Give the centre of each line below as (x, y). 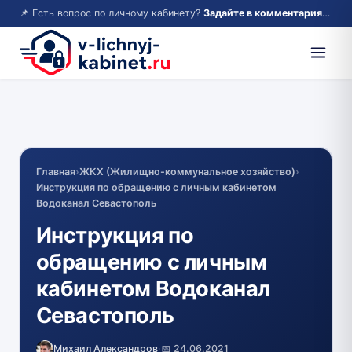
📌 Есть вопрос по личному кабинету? (111, 13)
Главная (55, 171)
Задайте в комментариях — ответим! (263, 13)
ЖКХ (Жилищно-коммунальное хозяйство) (187, 171)
